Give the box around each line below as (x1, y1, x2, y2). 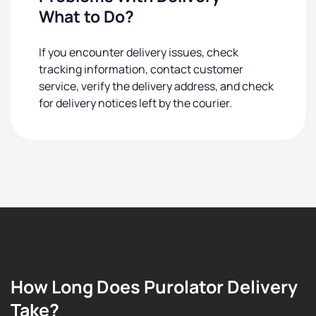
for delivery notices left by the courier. (39, 95, 232, 111)
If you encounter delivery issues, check (39, 44, 238, 60)
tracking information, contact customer (39, 61, 243, 77)
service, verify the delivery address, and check (39, 78, 274, 94)
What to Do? (39, 5, 134, 28)
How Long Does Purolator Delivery (11, 274, 298, 299)
